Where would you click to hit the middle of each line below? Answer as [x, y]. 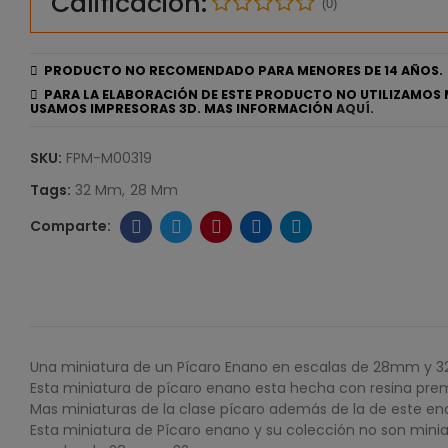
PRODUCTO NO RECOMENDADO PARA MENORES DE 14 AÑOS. [240, 70]
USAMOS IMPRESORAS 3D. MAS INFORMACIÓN [183, 108]
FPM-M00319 [109, 158]
